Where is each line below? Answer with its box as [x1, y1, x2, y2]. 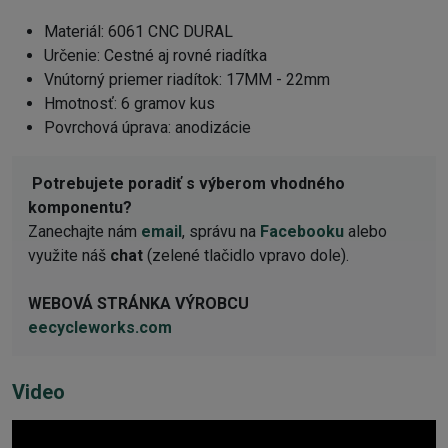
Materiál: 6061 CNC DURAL [44, 21, 233, 41]
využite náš [28, 245, 110, 265]
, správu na [182, 221, 260, 241]
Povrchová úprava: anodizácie [44, 117, 251, 137]
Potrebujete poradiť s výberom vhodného [32, 173, 345, 193]
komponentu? [28, 197, 132, 217]
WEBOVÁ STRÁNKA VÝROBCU [28, 293, 249, 313]
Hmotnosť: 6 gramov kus [44, 93, 215, 113]
